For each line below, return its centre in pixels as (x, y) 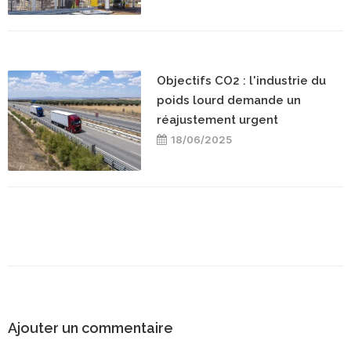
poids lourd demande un (229, 100)
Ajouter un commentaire (90, 327)
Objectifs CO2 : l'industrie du (241, 80)
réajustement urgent (217, 119)
